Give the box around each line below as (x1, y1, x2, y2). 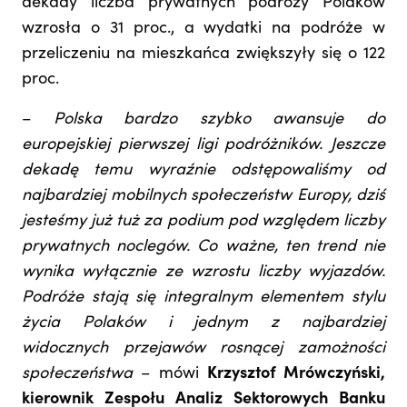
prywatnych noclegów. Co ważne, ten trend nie (22, 239, 385, 256)
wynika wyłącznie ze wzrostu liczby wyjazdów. (22, 264, 385, 282)
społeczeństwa (22, 366, 133, 383)
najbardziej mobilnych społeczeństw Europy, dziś (22, 188, 385, 205)
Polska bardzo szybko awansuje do (53, 112, 386, 129)
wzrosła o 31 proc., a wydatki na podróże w (22, 21, 385, 38)
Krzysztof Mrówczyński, (206, 366, 385, 383)
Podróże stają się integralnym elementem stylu (22, 290, 385, 307)
